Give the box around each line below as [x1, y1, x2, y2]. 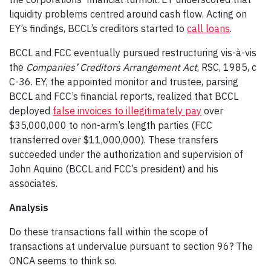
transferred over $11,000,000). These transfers [9, 133, 218, 146]
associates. [9, 177, 60, 189]
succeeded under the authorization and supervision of [9, 148, 243, 160]
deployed [9, 104, 53, 117]
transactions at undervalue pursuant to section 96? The [9, 240, 253, 252]
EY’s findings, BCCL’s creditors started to [9, 22, 187, 34]
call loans [187, 22, 230, 34]
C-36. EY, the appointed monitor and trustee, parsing [9, 75, 238, 88]
